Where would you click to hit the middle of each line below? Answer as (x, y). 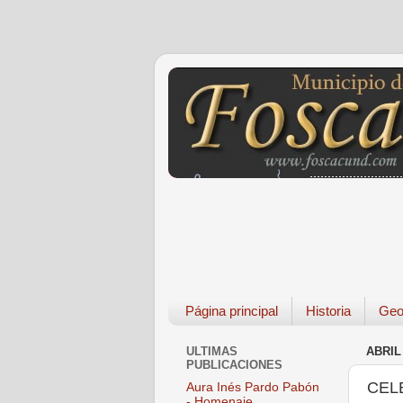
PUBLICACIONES (234, 365)
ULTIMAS (212, 352)
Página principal (231, 311)
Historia (328, 311)
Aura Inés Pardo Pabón (253, 388)
